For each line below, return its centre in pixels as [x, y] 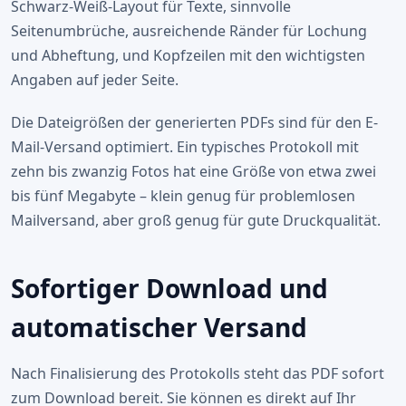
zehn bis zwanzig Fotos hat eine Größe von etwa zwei [193, 171]
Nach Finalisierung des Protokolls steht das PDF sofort [198, 373]
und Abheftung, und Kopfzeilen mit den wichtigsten [188, 55]
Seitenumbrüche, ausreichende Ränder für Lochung [189, 31]
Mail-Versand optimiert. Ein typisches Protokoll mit [185, 147]
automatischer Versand [159, 327]
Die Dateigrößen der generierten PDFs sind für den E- [194, 122]
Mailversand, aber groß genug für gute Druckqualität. [196, 220]
